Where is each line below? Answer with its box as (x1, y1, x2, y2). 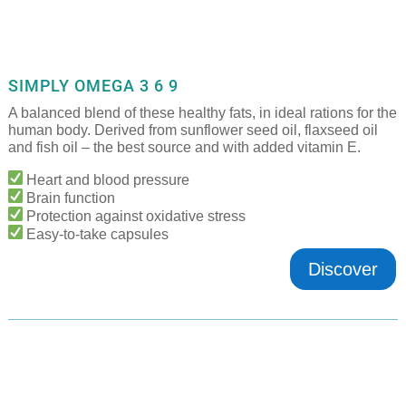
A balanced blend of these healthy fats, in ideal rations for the (7, 104, 397, 121)
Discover (308, 258, 379, 279)
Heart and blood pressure (22, 171, 189, 188)
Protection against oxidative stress (22, 208, 246, 224)
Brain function (22, 189, 115, 206)
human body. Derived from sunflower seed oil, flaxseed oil (7, 121, 378, 138)
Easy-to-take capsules (22, 226, 169, 242)
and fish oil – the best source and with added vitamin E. (7, 139, 361, 155)
